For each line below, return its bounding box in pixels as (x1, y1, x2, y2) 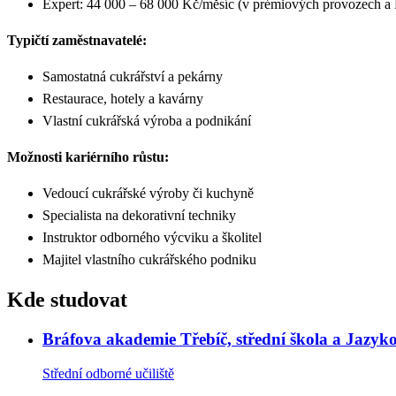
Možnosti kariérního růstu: (7, 149, 169, 165)
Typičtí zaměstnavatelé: (7, 33, 147, 49)
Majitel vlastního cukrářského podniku (42, 252, 256, 268)
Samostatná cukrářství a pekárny (42, 69, 226, 85)
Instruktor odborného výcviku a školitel (42, 230, 265, 246)
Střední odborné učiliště (42, 365, 174, 381)
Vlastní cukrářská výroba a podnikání (42, 113, 251, 129)
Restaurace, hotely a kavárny (42, 91, 207, 107)
